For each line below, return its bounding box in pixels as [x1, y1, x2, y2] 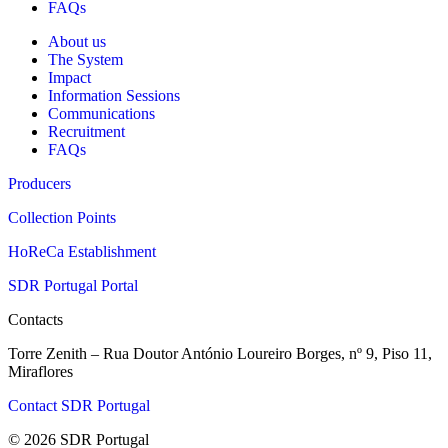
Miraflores [8, 362, 73, 380]
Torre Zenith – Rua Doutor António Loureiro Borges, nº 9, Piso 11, [8, 344, 432, 362]
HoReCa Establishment [8, 242, 156, 260]
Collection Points [8, 208, 116, 226]
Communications [48, 104, 155, 122]
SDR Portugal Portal [8, 276, 138, 294]
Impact [48, 68, 91, 86]
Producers [8, 174, 71, 192]
